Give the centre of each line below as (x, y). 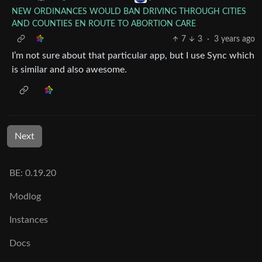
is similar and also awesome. (69, 69)
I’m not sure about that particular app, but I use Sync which (133, 55)
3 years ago (235, 39)
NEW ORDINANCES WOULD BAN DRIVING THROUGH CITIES (129, 11)
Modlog (25, 196)
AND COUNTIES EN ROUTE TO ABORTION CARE (104, 24)
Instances (29, 220)
